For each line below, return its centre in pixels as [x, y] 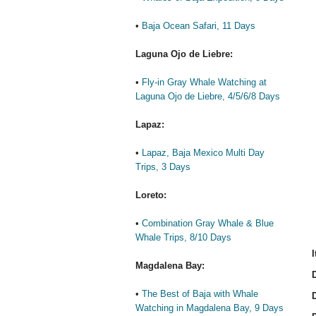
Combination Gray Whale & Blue [208, 223]
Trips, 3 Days [163, 167]
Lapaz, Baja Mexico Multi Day [203, 153]
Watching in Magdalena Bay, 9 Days [209, 308]
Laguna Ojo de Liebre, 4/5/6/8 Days [208, 96]
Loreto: [151, 195]
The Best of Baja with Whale [200, 294]
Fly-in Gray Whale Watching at [204, 82]
